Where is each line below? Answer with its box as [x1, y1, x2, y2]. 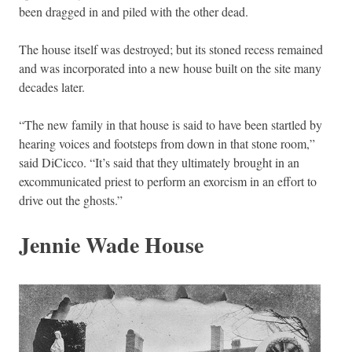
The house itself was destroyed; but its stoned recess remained [19, 40, 323, 57]
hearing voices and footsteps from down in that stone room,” [19, 134, 315, 152]
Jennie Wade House [19, 228, 203, 261]
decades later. [19, 78, 85, 95]
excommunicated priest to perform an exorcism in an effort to [19, 172, 317, 189]
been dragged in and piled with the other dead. [19, 2, 248, 20]
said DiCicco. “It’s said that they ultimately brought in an [19, 153, 299, 170]
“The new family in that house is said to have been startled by [19, 115, 322, 133]
